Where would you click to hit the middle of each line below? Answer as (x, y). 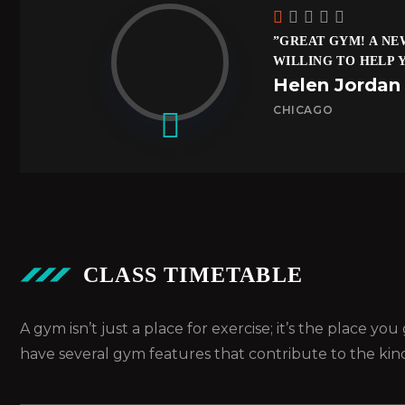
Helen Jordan (337, 85)
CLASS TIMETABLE (193, 274)
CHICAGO (303, 109)
